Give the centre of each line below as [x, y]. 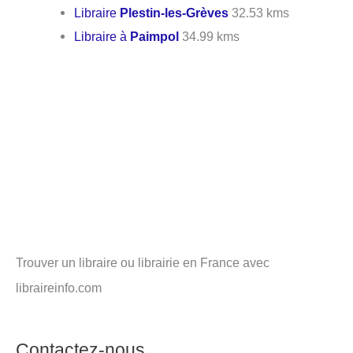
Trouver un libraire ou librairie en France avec [143, 263]
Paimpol [155, 36]
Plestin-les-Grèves [175, 12]
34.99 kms [210, 36]
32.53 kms [259, 12]
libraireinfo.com [59, 288]
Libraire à [102, 36]
